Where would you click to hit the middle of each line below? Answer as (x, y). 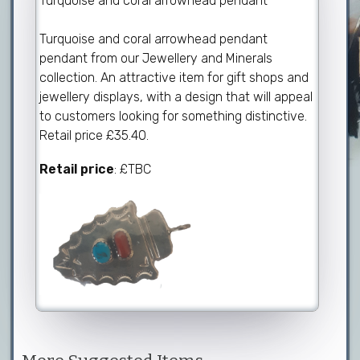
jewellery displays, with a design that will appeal (176, 97)
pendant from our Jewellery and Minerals (156, 58)
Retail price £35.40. (94, 135)
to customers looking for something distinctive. (174, 116)
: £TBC (133, 169)
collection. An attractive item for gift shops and (174, 78)
